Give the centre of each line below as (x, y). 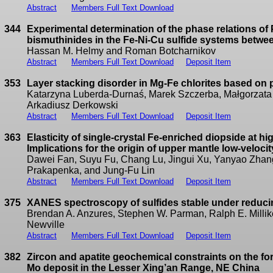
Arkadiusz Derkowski (73, 105)
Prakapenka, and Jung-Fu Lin (91, 171)
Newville (46, 225)
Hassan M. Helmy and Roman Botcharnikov (121, 51)
